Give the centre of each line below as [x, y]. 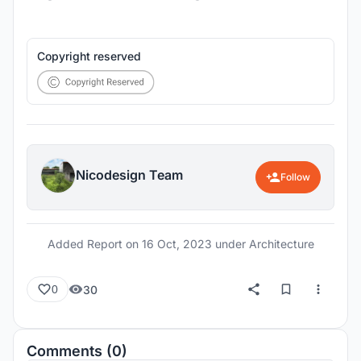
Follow [295, 177]
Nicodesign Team [129, 175]
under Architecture [263, 244]
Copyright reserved [89, 56]
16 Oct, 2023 [176, 244]
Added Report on [94, 244]
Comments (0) [77, 351]
